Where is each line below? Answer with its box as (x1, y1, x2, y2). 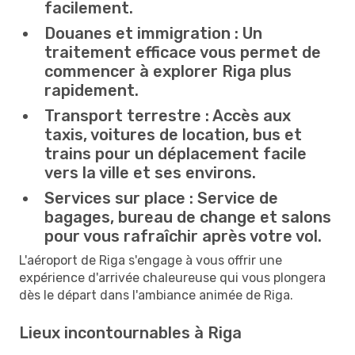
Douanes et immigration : (44, 23, 239, 43)
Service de (193, 188, 278, 208)
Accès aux (209, 105, 291, 125)
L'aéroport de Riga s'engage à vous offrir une (19, 252, 282, 268)
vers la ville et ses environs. (44, 162, 256, 182)
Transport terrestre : (44, 105, 209, 125)
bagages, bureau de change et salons (44, 207, 331, 227)
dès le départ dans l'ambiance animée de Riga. (19, 287, 293, 303)
